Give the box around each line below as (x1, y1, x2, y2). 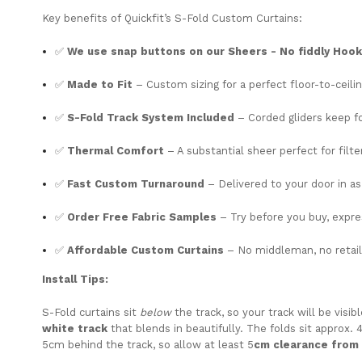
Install (42, 272, 80, 285)
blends (136, 322, 174, 335)
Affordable (67, 243, 132, 256)
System (141, 111, 187, 124)
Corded (248, 111, 289, 124)
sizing (191, 78, 223, 90)
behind (68, 338, 106, 351)
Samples (169, 210, 217, 223)
